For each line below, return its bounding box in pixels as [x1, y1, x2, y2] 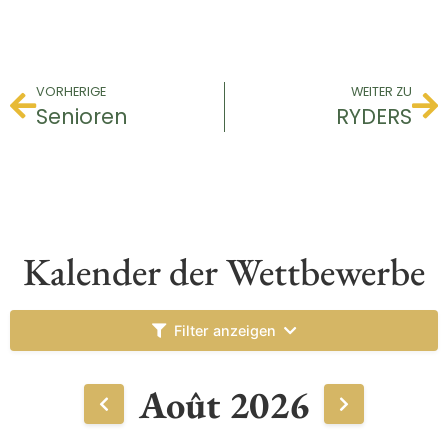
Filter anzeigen [173, 322, 276, 339]
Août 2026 [139, 379, 309, 429]
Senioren [36, 102, 128, 131]
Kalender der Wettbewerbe [23, 246, 425, 296]
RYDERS [336, 102, 412, 131]
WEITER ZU [351, 83, 412, 100]
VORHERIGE [36, 83, 106, 100]
